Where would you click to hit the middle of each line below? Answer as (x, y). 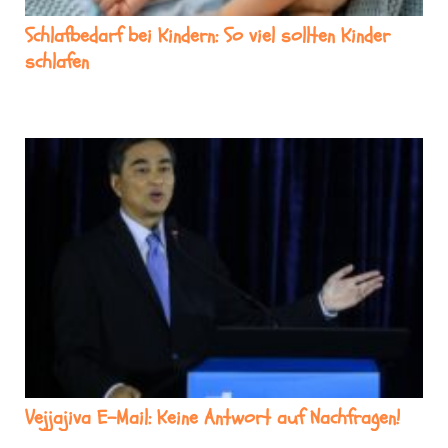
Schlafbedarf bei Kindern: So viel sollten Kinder (207, 35)
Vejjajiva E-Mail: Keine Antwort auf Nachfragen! (212, 418)
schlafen (57, 61)
